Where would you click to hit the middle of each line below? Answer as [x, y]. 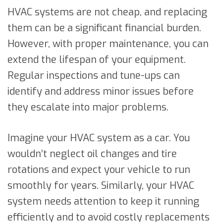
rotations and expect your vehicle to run [99, 169]
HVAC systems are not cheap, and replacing [107, 12]
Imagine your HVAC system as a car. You [99, 138]
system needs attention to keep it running [103, 201]
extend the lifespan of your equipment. [97, 59]
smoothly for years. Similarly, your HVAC [101, 185]
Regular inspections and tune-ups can [94, 75]
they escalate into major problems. [88, 107]
